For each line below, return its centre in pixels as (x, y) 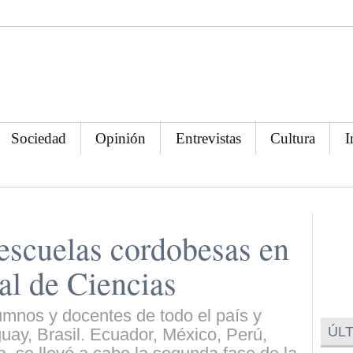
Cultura (293, 138)
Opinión (121, 138)
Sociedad (39, 138)
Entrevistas (208, 138)
